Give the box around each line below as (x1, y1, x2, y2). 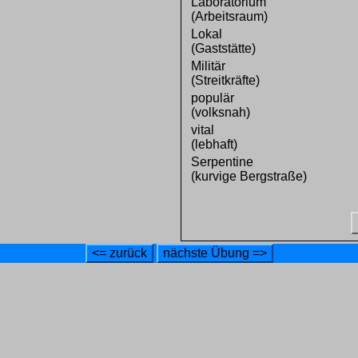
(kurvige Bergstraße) (190, 169, 307, 184)
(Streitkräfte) (190, 74, 260, 88)
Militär (190, 59, 225, 74)
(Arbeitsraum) (190, 10, 268, 24)
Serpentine (190, 155, 253, 169)
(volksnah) (190, 105, 250, 120)
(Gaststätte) (190, 42, 256, 56)
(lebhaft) (190, 137, 237, 152)
